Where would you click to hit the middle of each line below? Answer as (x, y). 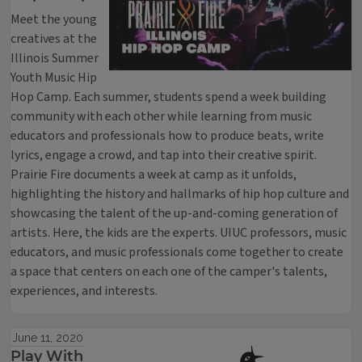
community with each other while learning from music (161, 116)
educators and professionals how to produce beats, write (167, 136)
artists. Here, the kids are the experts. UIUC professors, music (179, 233)
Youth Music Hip (54, 78)
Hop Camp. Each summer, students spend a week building (168, 97)
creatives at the (54, 39)
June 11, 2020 (47, 338)
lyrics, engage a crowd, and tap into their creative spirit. (164, 155)
